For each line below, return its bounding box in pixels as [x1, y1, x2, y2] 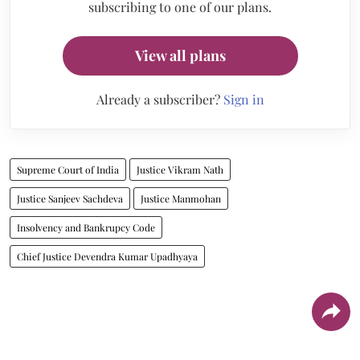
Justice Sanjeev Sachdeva [17, 192, 123, 206]
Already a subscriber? [96, 91, 223, 108]
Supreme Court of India [17, 163, 119, 177]
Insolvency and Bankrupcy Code [17, 221, 155, 235]
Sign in [223, 91, 264, 108]
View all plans [134, 46, 226, 66]
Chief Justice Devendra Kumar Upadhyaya [17, 250, 198, 264]
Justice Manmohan [141, 192, 221, 206]
